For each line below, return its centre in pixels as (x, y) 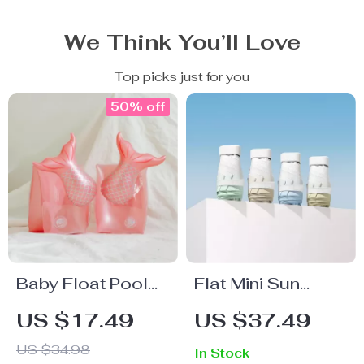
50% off (138, 106)
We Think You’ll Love (182, 42)
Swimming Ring (78, 308)
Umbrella (232, 308)
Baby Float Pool (82, 284)
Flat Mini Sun (247, 284)
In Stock (222, 353)
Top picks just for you (182, 77)
